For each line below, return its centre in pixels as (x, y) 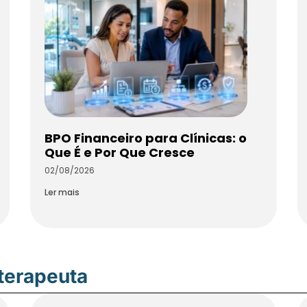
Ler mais (62, 193)
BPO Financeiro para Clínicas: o (146, 138)
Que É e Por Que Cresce (120, 153)
